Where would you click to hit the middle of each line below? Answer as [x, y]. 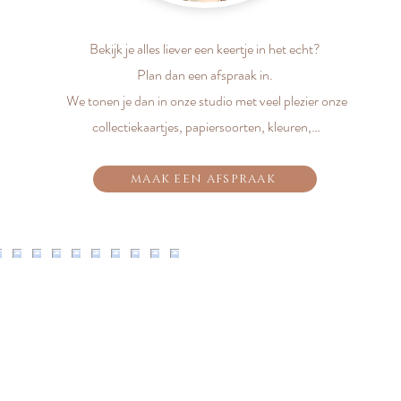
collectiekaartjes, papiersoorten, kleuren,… [206, 127]
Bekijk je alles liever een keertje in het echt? [206, 49]
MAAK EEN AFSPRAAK [203, 179]
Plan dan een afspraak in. [206, 75]
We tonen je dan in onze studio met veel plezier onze [206, 101]
